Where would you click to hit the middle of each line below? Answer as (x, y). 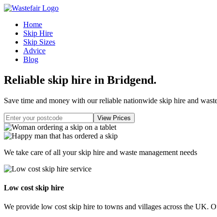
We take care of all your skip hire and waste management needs (101, 152)
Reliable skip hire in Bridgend (79, 80)
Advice (34, 51)
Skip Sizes (39, 42)
